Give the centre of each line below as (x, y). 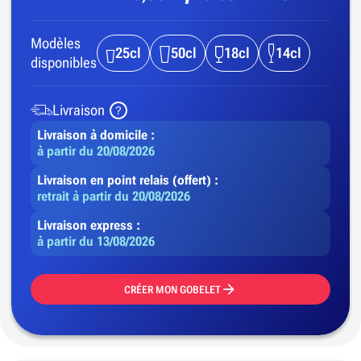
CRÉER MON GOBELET (172, 289)
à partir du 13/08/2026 (96, 241)
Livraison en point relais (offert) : (129, 180)
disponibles (64, 62)
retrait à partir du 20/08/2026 (114, 196)
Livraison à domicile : (98, 135)
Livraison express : (90, 225)
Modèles (56, 43)
